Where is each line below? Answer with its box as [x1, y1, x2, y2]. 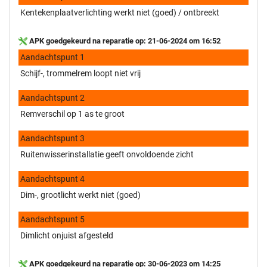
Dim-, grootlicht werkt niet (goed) [20, 190, 141, 200]
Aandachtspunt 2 [20, 92, 85, 103]
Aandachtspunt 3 [20, 133, 85, 143]
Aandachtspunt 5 [20, 214, 85, 224]
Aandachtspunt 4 [20, 173, 85, 184]
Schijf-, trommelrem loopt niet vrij [20, 68, 141, 78]
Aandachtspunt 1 [20, 52, 85, 62]
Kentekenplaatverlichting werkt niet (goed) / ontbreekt [20, 7, 219, 17]
